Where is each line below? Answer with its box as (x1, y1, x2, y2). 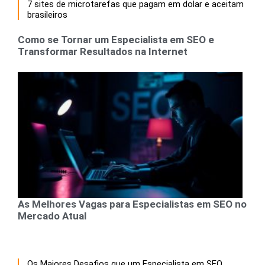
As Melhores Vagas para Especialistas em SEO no (18, 198, 247, 210)
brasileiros (27, 9, 67, 20)
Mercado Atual (18, 209, 86, 222)
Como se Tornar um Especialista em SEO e (18, 33, 214, 46)
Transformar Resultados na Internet (18, 45, 188, 57)
